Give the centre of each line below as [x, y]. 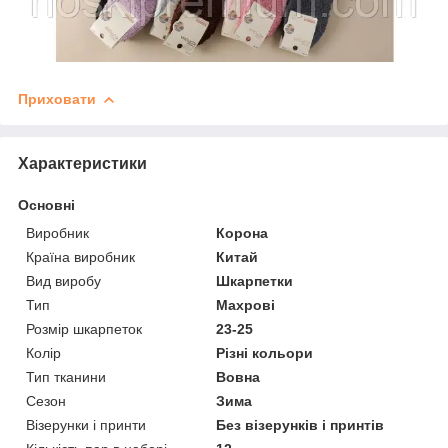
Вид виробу [63, 280]
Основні [46, 204]
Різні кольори [265, 352]
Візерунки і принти [86, 424]
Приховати [57, 98]
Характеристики [82, 163]
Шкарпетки [255, 280]
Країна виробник [80, 256]
